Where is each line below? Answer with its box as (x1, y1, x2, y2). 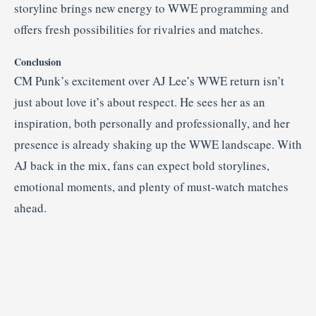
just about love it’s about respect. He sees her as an (14, 93, 265, 110)
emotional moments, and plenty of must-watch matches (14, 178, 288, 195)
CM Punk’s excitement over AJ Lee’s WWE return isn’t (14, 72, 284, 89)
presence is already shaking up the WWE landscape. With (14, 135, 302, 152)
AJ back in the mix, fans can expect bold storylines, (14, 157, 269, 174)
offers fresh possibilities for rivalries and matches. (14, 20, 263, 37)
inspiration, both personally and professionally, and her (14, 114, 290, 131)
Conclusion (14, 54, 61, 69)
